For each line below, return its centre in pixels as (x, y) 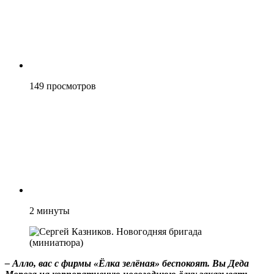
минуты (53, 210)
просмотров (71, 86)
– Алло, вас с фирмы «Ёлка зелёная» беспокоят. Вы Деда (127, 263)
